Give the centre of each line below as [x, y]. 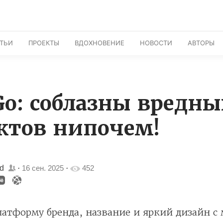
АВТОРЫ [201, 43]
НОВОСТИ [156, 43]
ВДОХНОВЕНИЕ [100, 43]
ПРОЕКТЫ [44, 43]
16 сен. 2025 [43, 168]
